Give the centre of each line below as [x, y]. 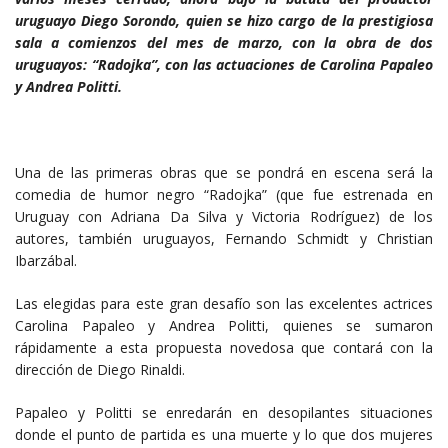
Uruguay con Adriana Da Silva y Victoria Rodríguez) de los [224, 217]
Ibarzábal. [46, 261]
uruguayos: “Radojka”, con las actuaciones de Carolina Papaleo [224, 65]
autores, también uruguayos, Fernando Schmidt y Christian [224, 239]
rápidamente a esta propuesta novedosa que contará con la [224, 348]
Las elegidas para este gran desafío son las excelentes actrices [224, 304]
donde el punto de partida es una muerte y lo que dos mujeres [224, 435]
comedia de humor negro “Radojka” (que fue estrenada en [224, 195]
